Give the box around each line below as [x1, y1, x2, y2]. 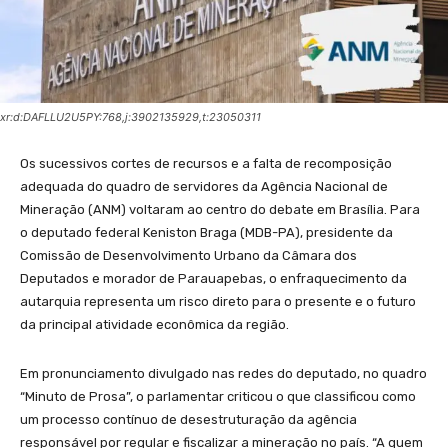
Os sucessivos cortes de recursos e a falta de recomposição [20, 156, 392, 172]
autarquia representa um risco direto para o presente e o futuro [20, 294, 416, 310]
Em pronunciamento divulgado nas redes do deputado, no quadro [20, 366, 427, 382]
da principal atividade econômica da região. [20, 317, 289, 333]
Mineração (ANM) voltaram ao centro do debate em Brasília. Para [20, 202, 420, 218]
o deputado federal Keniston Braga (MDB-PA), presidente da [20, 225, 393, 241]
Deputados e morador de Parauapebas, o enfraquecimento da [20, 271, 407, 287]
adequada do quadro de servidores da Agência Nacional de [20, 179, 388, 195]
